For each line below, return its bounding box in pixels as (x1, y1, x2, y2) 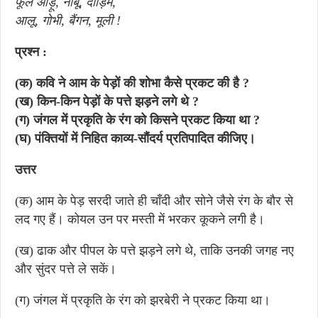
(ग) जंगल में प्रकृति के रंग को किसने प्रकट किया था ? (15, 113, 260, 127)
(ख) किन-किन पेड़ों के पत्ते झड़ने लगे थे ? (15, 94, 199, 109)
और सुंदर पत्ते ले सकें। (15, 262, 116, 276)
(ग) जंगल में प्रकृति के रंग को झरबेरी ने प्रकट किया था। (15, 293, 270, 307)
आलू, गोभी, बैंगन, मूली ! (15, 13, 121, 28)
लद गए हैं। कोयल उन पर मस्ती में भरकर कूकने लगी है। (15, 212, 265, 226)
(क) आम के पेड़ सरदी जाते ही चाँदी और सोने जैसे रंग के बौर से (15, 194, 293, 208)
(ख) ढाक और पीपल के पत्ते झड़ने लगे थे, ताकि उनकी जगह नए (15, 243, 294, 258)
